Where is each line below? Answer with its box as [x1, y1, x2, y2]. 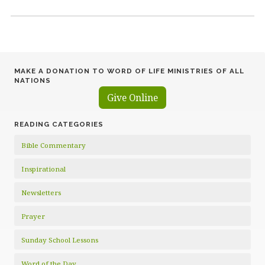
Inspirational [21, 164, 66, 173]
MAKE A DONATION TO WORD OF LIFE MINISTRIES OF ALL [14, 66, 244, 75]
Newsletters [21, 188, 61, 197]
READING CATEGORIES [14, 119, 104, 128]
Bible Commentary [21, 140, 86, 150]
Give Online [107, 91, 158, 104]
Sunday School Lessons [21, 235, 98, 244]
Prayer [21, 211, 45, 221]
